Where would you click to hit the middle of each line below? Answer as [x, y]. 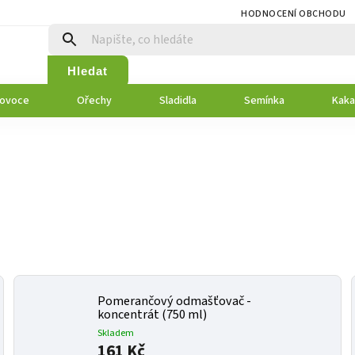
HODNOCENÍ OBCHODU [294, 14]
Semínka [264, 101]
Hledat [88, 71]
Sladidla [178, 101]
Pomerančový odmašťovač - [175, 301]
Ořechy [94, 101]
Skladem [116, 332]
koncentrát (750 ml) [153, 314]
